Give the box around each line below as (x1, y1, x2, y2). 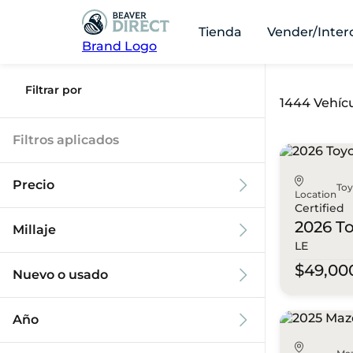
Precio (13, 177, 54, 192)
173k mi (197, 286, 240, 300)
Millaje (13, 222, 56, 237)
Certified (295, 200, 345, 215)
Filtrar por (25, 83, 82, 97)
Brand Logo (82, 39, 157, 54)
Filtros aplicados (13, 132, 119, 147)
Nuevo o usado (13, 267, 108, 282)
